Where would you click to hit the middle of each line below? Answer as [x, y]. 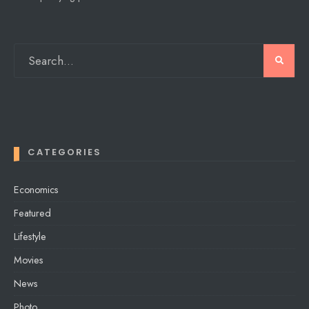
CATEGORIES [64, 152]
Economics [36, 189]
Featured [32, 213]
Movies [29, 260]
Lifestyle [30, 236]
